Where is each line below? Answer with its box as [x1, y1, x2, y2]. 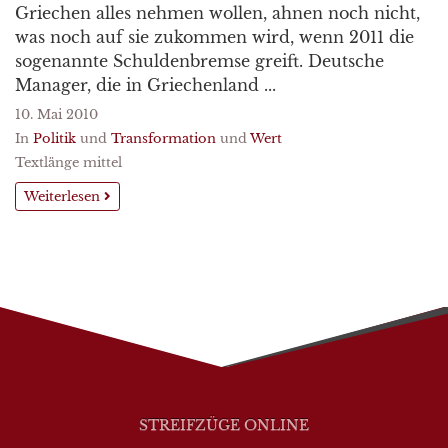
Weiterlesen [24, 188, 104, 205]
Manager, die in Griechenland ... [15, 75, 276, 95]
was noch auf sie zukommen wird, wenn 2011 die [15, 27, 414, 47]
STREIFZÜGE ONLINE [139, 416, 309, 434]
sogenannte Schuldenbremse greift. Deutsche [15, 51, 384, 71]
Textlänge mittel [15, 155, 122, 170]
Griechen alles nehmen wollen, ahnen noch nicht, [15, 3, 420, 23]
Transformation [111, 131, 216, 146]
